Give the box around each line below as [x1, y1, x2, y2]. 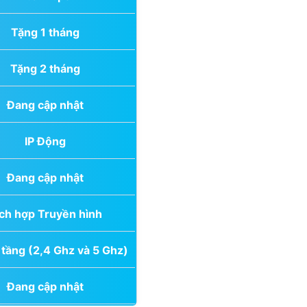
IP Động [25, 134, 66, 148]
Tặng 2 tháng [10, 61, 80, 75]
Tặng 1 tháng [11, 25, 79, 39]
